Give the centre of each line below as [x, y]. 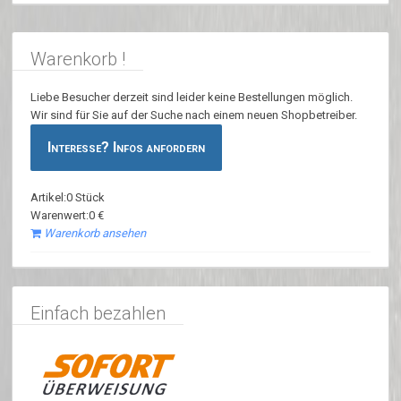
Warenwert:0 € [68, 216]
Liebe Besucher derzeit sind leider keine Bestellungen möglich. [192, 98]
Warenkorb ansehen [95, 234]
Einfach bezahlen [98, 314]
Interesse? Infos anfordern [127, 148]
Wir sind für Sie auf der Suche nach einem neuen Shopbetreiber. [194, 115]
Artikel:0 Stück [68, 198]
